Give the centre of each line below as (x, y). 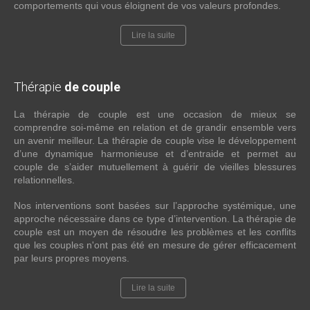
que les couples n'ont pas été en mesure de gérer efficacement (155, 245)
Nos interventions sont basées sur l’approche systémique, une (155, 206)
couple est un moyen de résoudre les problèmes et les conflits (155, 232)
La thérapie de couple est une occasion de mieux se (155, 115)
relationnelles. (46, 180)
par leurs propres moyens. (72, 258)
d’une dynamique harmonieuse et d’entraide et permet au (155, 154)
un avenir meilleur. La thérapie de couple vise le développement (155, 141)
